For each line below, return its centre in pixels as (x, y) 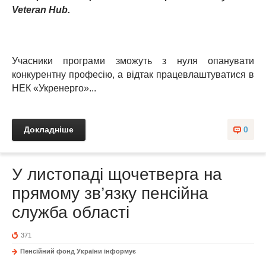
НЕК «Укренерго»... (54, 88)
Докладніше (49, 129)
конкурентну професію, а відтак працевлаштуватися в (133, 75)
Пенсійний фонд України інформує (78, 251)
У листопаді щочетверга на (117, 174)
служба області (71, 212)
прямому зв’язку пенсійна (110, 193)
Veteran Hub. (41, 10)
